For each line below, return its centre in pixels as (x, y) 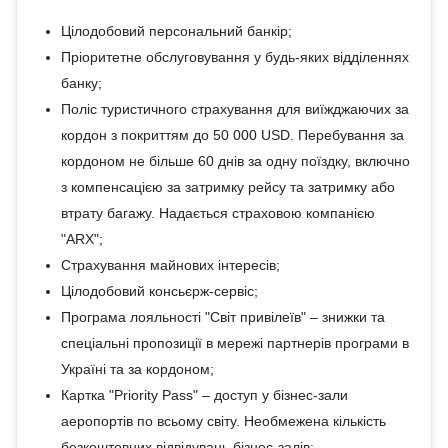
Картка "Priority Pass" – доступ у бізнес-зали (204, 395)
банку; (81, 83)
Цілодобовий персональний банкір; (176, 31)
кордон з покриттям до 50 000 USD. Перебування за (232, 135)
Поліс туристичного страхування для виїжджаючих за (234, 109)
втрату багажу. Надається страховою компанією (217, 213)
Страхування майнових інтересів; (170, 265)
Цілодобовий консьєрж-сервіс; (159, 291)
